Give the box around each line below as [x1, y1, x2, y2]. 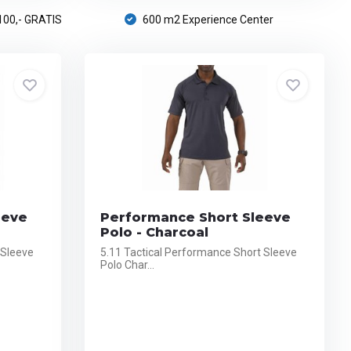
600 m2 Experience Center [139, 13, 273, 26]
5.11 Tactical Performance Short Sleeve [100, 246, 298, 259]
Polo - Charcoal [100, 225, 209, 240]
